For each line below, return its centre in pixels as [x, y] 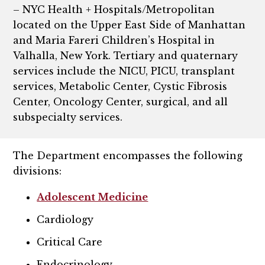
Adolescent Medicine [93, 197]
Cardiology [65, 219]
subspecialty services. [70, 117]
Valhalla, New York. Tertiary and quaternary [126, 56]
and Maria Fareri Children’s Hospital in [114, 40]
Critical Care [70, 242]
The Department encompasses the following [128, 155]
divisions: [38, 171]
